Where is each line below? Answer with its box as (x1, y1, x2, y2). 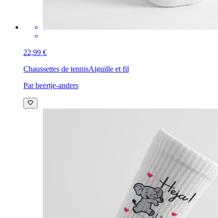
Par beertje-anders (23, 81, 78, 90)
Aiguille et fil (89, 65, 129, 73)
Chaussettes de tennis (23, 65, 89, 73)
